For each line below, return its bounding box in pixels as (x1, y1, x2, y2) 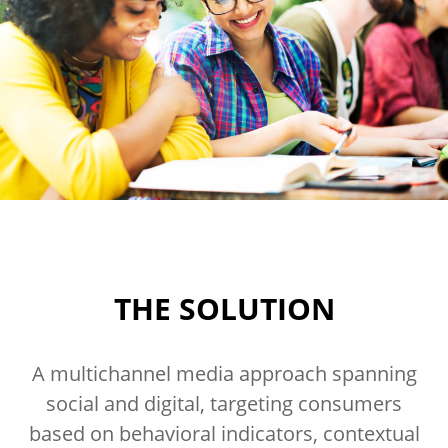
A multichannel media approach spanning (31, 360, 417, 388)
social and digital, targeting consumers (46, 390, 402, 418)
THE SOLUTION (113, 288, 335, 330)
